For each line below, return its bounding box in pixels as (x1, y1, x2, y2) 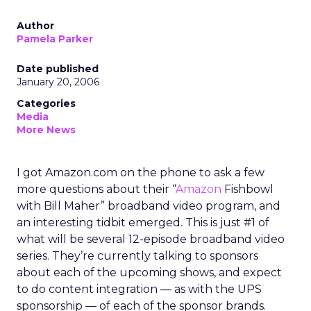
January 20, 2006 (17, 76, 99, 88)
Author (17, 19, 54, 32)
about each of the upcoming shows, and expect (17, 266, 282, 279)
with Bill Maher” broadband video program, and (17, 199, 280, 212)
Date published (17, 62, 99, 75)
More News (17, 124, 76, 136)
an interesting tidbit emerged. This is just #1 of (17, 216, 269, 229)
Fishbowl (221, 183, 274, 196)
